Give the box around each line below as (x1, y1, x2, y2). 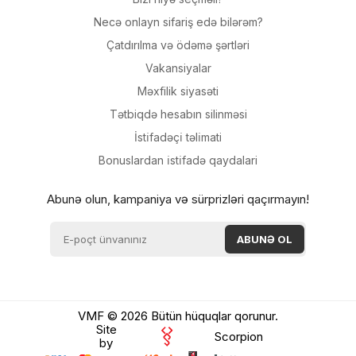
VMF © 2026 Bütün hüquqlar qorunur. (78, 308, 278, 323)
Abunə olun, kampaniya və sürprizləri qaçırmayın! (47, 192, 309, 207)
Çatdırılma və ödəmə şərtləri (106, 38, 250, 52)
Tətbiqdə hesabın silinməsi (109, 107, 247, 121)
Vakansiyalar (145, 61, 211, 75)
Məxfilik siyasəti (137, 84, 219, 98)
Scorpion (214, 328, 263, 344)
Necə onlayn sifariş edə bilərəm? (93, 15, 263, 29)
